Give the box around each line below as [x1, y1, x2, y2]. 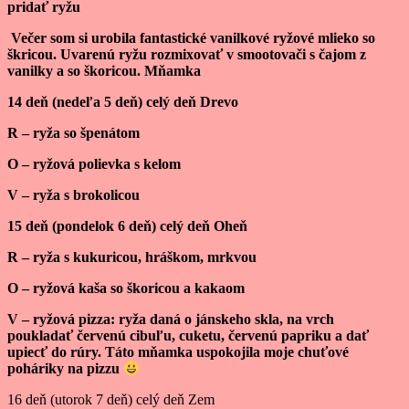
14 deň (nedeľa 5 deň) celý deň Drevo [7, 93, 238, 110]
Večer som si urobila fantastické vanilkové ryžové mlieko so [7, 29, 375, 46]
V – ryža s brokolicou [7, 186, 140, 203]
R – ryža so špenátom [7, 124, 140, 141]
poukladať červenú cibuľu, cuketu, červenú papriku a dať [7, 327, 369, 343]
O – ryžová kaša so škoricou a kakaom [7, 279, 245, 296]
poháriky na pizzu [7, 361, 123, 377]
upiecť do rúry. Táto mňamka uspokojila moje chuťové [7, 343, 349, 360]
